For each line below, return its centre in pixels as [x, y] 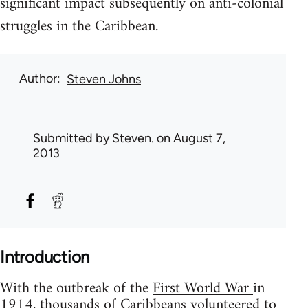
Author [38, 78]
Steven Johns [104, 79]
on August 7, [190, 138]
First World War [203, 288]
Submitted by [73, 138]
